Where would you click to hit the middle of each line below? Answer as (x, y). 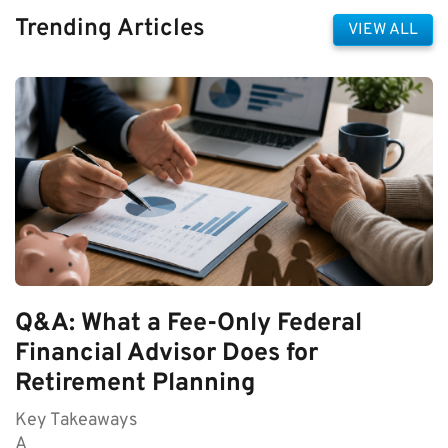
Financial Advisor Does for (166, 354)
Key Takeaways (76, 421)
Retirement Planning (135, 384)
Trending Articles (110, 29)
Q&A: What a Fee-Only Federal (188, 324)
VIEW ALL (383, 29)
